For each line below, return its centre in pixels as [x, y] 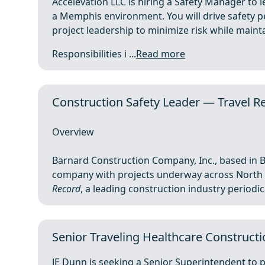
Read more [161, 54]
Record [66, 189]
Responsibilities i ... [94, 54]
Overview [73, 132]
